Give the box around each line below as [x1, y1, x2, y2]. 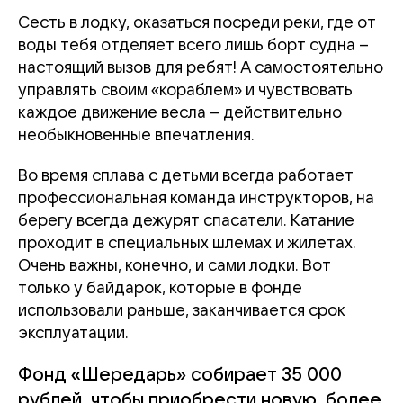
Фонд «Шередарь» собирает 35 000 [18, 365, 342, 385]
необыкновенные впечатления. [18, 127, 255, 144]
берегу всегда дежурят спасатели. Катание [18, 212, 354, 229]
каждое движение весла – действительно [18, 104, 342, 121]
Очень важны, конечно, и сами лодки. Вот [18, 257, 331, 274]
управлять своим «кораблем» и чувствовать [18, 82, 353, 99]
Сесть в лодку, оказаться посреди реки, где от [18, 14, 376, 31]
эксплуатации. [18, 325, 129, 342]
